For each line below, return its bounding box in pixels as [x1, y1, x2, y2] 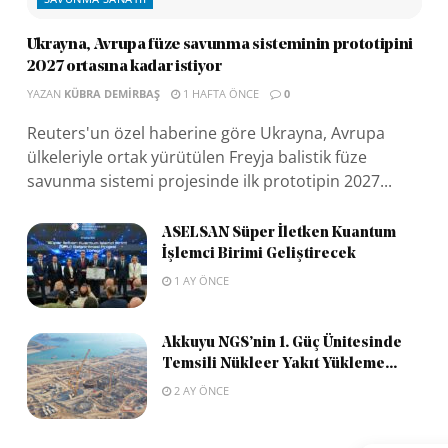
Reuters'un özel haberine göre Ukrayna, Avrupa [26, 121, 385, 144]
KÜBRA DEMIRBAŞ [63, 85, 160, 101]
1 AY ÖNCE [170, 272, 229, 288]
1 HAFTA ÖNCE [179, 85, 259, 101]
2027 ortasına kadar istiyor [26, 58, 222, 75]
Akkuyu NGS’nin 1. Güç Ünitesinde [161, 336, 402, 352]
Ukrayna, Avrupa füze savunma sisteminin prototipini [26, 36, 414, 53]
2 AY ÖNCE [170, 383, 229, 399]
